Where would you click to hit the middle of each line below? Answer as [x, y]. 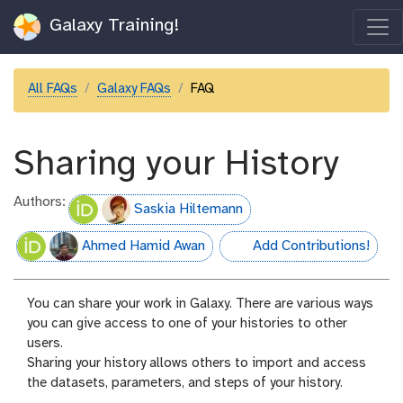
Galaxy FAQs [134, 89]
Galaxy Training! [112, 26]
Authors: [40, 202]
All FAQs [53, 89]
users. [45, 343]
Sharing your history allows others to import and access [197, 363]
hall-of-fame [259, 252]
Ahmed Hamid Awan [144, 246]
